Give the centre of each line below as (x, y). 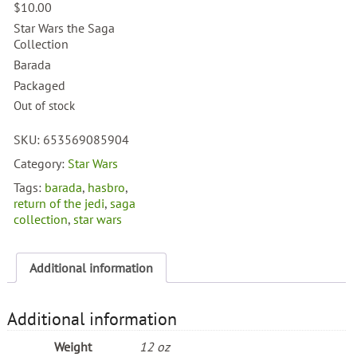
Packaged (40, 86)
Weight (73, 347)
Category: (41, 164)
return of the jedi (59, 204)
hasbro (107, 188)
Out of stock (45, 106)
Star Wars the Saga (65, 28)
